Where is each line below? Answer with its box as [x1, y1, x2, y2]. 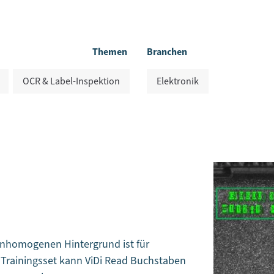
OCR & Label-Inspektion [23, 75, 120, 89]
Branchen [147, 45, 187, 59]
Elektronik [157, 75, 199, 89]
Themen [92, 45, 127, 59]
